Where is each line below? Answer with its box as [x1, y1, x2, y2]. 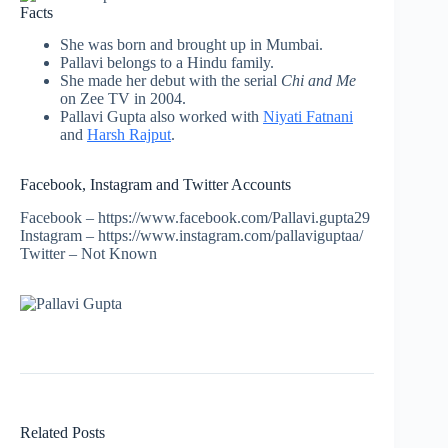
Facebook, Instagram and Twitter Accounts [20, 176, 291, 194]
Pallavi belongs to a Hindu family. [60, 54, 274, 72]
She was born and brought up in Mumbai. [60, 36, 323, 54]
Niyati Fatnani [263, 108, 353, 126]
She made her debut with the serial [60, 72, 281, 90]
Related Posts [20, 424, 105, 442]
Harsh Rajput [87, 126, 171, 144]
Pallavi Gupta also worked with [60, 108, 263, 126]
